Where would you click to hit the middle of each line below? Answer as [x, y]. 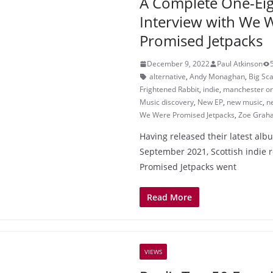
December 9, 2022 [178, 64]
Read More [169, 197]
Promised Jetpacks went [188, 167]
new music [245, 102]
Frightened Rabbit [169, 89]
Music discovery [167, 102]
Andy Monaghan [217, 76]
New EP [210, 102]
